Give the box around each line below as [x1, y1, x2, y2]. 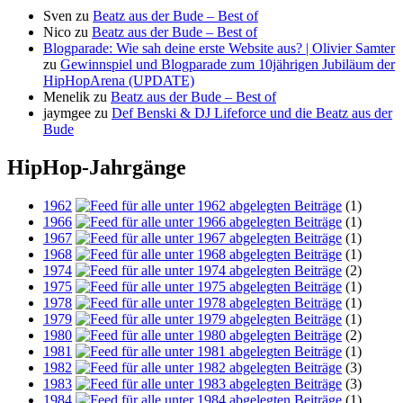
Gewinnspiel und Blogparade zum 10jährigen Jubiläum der [60, 57, 395, 73]
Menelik [43, 89, 90, 105]
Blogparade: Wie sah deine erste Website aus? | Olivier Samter [43, 40, 395, 57]
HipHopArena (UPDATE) [43, 73, 194, 89]
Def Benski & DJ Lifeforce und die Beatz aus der [112, 105, 392, 121]
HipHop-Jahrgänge [7, 156, 186, 180]
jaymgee [43, 105, 91, 121]
